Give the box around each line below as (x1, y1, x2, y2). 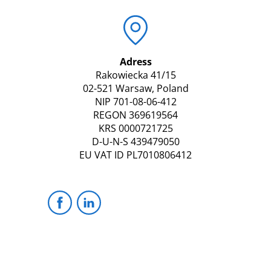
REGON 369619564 (93, 108, 178, 122)
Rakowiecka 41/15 (95, 68, 176, 82)
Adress (119, 54, 152, 68)
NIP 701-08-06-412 (94, 94, 177, 108)
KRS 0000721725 (98, 121, 173, 135)
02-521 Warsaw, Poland (82, 81, 189, 95)
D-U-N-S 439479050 (91, 134, 180, 148)
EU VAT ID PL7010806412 (79, 148, 192, 162)
